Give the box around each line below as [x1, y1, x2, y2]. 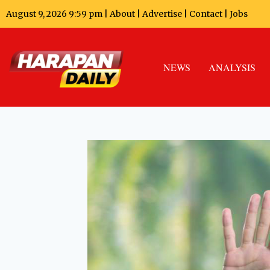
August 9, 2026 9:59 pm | [6, 8, 110, 20]
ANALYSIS [209, 60, 256, 74]
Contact [189, 8, 224, 20]
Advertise [142, 8, 182, 20]
